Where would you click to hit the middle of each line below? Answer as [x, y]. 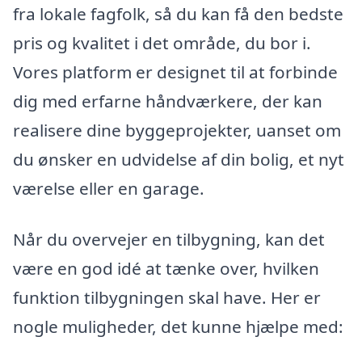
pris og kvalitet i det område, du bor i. [162, 42]
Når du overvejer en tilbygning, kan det [169, 240]
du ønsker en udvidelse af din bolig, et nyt [179, 159]
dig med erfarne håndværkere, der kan [168, 101]
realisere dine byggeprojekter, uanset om [177, 130]
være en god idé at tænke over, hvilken [166, 269]
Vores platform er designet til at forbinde [175, 72]
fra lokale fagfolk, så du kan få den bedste [178, 13]
